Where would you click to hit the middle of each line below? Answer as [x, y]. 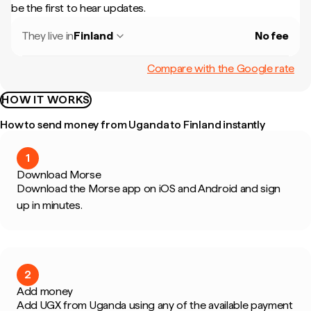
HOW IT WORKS [46, 100]
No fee [271, 36]
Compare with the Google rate [220, 68]
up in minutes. [50, 205]
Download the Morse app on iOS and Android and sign [149, 188]
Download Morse [59, 175]
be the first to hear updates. [78, 8]
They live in [48, 36]
